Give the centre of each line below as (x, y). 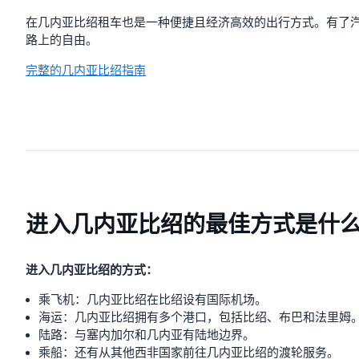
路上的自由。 (62, 40)
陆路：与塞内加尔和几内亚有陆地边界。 (147, 335)
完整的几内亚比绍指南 (86, 71)
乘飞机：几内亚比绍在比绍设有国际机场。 (153, 300)
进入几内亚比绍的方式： (92, 270)
